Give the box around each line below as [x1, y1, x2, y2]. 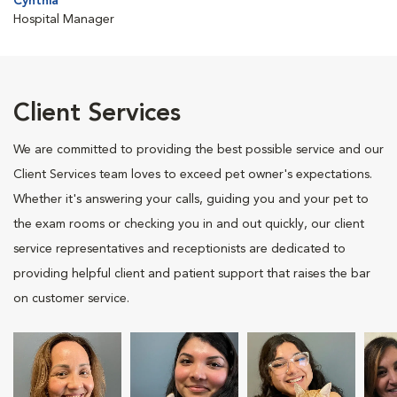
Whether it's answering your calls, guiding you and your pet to [13, 193, 369, 206]
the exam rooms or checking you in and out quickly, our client [13, 218, 364, 230]
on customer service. [13, 292, 129, 305]
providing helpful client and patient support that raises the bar [13, 268, 370, 280]
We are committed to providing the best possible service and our [13, 144, 384, 156]
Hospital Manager [13, 13, 114, 26]
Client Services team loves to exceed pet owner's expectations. [13, 168, 372, 181]
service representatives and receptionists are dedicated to [13, 243, 346, 255]
